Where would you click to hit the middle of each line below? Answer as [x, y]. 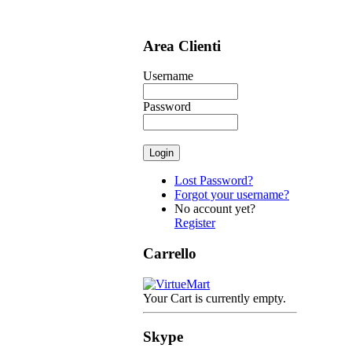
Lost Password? [214, 181]
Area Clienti [182, 46]
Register [195, 223]
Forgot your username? [232, 195]
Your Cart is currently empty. [214, 298]
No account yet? [215, 209]
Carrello [170, 254]
